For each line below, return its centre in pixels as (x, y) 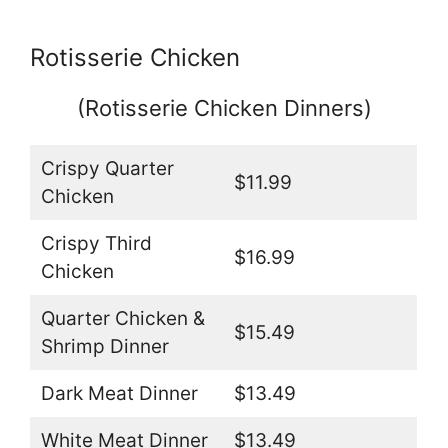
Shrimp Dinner (104, 347)
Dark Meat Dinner (119, 394)
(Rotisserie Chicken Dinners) (224, 108)
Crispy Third (96, 244)
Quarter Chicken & (122, 319)
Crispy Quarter (107, 169)
